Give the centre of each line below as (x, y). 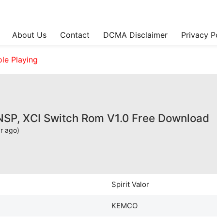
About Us (29, 35)
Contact (75, 35)
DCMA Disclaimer (135, 35)
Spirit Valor (130, 184)
